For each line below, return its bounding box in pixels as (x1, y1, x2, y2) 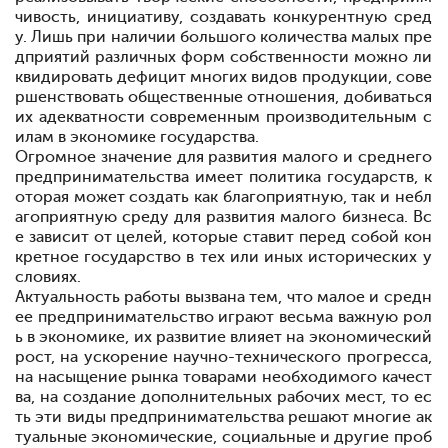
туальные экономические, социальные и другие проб (15, 428, 432, 446)
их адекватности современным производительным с (15, 108, 432, 126)
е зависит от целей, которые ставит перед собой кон (15, 228, 432, 246)
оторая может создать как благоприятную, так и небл (15, 188, 432, 206)
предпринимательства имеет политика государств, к (15, 168, 432, 186)
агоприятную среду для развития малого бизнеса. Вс (15, 208, 432, 226)
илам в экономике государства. (15, 128, 259, 146)
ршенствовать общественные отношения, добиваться (15, 88, 432, 106)
